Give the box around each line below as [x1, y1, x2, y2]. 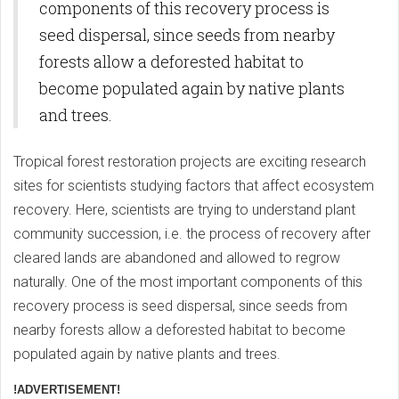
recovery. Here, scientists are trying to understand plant [13, 201, 355, 218]
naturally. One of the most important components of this [13, 273, 362, 290]
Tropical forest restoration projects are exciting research [13, 153, 366, 170]
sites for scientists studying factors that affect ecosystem [13, 177, 374, 194]
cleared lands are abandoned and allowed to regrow [13, 249, 340, 266]
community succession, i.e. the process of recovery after [13, 225, 370, 242]
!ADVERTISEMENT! [13, 383, 120, 396]
